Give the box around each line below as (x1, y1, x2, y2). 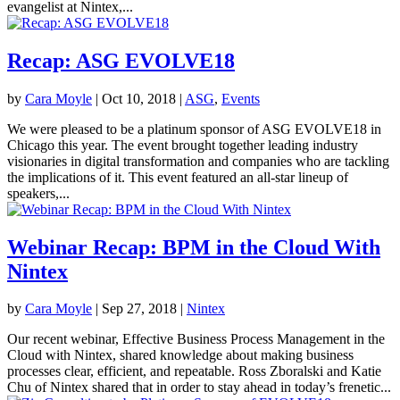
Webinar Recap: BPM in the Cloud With (7, 235, 380, 259)
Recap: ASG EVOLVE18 (7, 48, 235, 72)
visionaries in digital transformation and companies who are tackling (7, 153, 389, 169)
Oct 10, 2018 (102, 90, 176, 106)
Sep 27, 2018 (102, 301, 177, 317)
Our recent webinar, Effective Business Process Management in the (7, 331, 385, 347)
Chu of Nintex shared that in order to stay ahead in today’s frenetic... (7, 379, 391, 396)
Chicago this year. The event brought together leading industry (7, 137, 358, 153)
